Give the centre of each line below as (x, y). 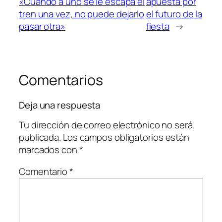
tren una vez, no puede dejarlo (82, 14)
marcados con (49, 150)
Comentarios (61, 80)
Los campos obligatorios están (126, 138)
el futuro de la (174, 14)
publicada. (40, 138)
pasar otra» (42, 27)
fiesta (158, 27)
